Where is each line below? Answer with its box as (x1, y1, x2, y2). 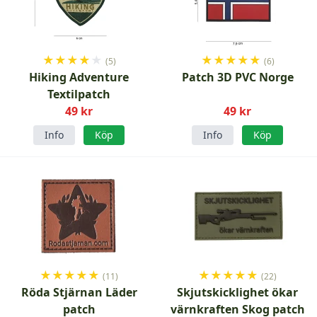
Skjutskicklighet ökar (177, 284, 299, 300)
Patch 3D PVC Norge (181, 69, 294, 85)
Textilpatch (47, 86, 111, 102)
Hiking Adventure (29, 69, 129, 85)
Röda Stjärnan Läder (21, 284, 137, 300)
